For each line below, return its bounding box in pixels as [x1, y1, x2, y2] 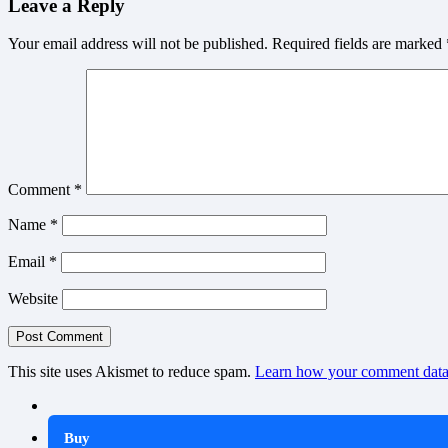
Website [8, 290, 58, 308]
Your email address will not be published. [8, 35, 268, 53]
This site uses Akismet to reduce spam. [8, 363, 255, 381]
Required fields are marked [272, 35, 446, 53]
